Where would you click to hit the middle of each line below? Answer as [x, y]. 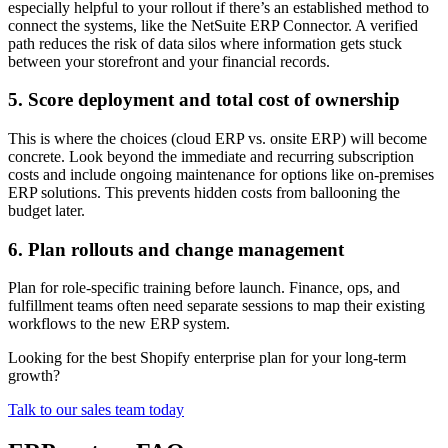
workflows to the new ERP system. [119, 324]
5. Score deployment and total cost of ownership [204, 100]
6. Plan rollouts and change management [176, 249]
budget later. [46, 210]
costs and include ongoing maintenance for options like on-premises [221, 174]
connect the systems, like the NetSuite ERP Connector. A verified [213, 25]
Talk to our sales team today [96, 410]
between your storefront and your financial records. [169, 61]
